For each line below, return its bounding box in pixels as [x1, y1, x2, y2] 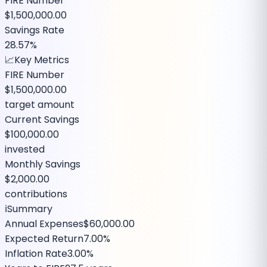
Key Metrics [14, 52, 69, 67]
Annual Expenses [5, 216, 83, 231]
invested [5, 142, 45, 156]
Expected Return [5, 231, 83, 246]
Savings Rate [5, 23, 64, 37]
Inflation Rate [5, 246, 67, 260]
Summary [7, 201, 52, 216]
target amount [5, 97, 74, 111]
